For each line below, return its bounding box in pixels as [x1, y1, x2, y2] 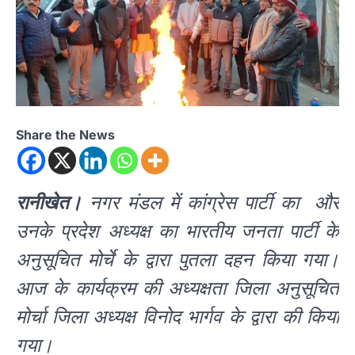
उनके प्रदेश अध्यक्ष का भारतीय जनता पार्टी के [16, 221, 339, 242]
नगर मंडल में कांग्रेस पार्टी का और [82, 193, 339, 214]
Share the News [16, 127, 115, 143]
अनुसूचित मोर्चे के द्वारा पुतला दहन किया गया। [16, 250, 339, 271]
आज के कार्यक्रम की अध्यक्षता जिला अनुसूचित [16, 278, 339, 300]
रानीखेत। [16, 193, 82, 214]
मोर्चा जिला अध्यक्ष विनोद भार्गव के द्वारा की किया [16, 307, 339, 328]
